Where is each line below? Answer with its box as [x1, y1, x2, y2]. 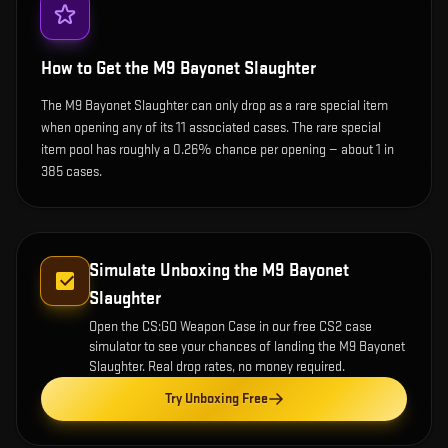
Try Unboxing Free [164, 389, 268, 407]
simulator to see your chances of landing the [89, 337, 339, 355]
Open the [89, 317, 142, 335]
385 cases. [41, 162, 102, 180]
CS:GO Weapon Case [142, 317, 256, 335]
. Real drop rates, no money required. [142, 357, 345, 375]
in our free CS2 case [256, 317, 372, 335]
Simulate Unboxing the [89, 259, 262, 281]
